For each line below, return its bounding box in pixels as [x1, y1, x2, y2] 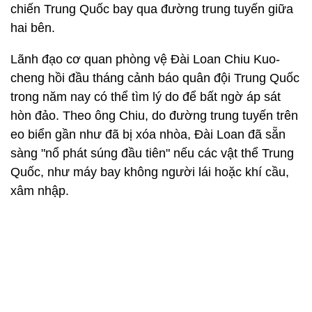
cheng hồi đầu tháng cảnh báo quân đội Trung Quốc [10, 71, 299, 86]
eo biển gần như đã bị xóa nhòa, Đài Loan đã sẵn [10, 127, 286, 142]
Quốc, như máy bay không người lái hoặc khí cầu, [10, 165, 289, 180]
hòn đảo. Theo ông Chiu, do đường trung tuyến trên [10, 109, 298, 123]
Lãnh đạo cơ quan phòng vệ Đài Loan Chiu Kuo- [10, 52, 280, 67]
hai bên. [10, 21, 55, 36]
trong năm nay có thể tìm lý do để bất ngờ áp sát [10, 90, 281, 104]
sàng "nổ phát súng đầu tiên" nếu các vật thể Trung [10, 146, 294, 161]
